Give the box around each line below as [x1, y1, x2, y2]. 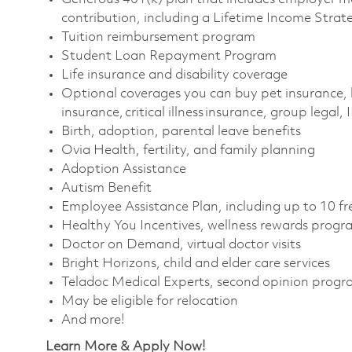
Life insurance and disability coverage [61, 68, 288, 82]
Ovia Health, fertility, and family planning [61, 143, 315, 157]
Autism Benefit [61, 181, 152, 195]
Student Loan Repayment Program [61, 49, 277, 63]
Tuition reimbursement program [61, 30, 255, 44]
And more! [61, 313, 126, 327]
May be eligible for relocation [61, 294, 238, 308]
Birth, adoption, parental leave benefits [61, 124, 301, 138]
